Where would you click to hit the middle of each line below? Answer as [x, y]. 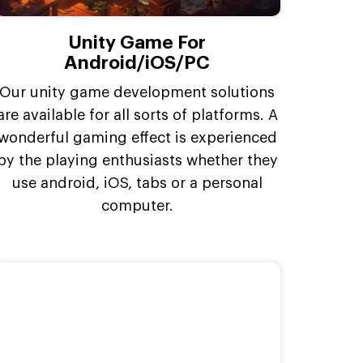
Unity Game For [137, 42]
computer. [137, 205]
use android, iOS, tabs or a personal [137, 183]
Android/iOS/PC [137, 62]
